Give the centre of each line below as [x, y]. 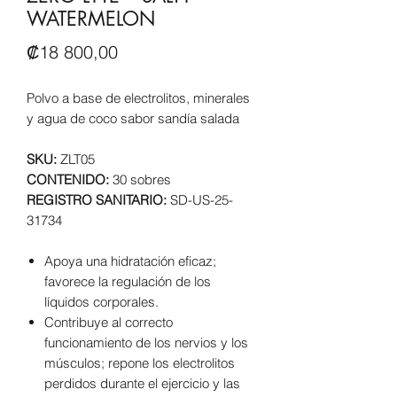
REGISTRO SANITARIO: [98, 200]
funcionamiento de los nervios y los [146, 343]
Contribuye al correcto [109, 322]
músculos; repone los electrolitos [140, 363]
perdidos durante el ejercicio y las [142, 383]
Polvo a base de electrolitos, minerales [138, 98]
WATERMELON [91, 19]
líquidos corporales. [101, 302]
